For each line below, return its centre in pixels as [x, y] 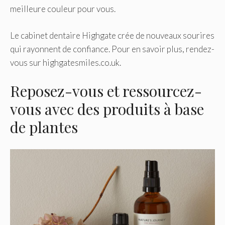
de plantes [44, 127]
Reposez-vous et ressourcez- [106, 91]
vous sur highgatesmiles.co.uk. [66, 62]
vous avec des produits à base [107, 109]
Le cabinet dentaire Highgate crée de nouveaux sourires [112, 35]
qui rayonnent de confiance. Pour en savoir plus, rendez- [112, 49]
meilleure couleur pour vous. [63, 9]
